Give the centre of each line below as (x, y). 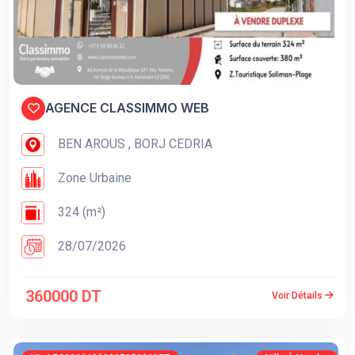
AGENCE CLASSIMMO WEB (127, 108)
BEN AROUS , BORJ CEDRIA (134, 143)
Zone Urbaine (93, 177)
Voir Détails (298, 296)
